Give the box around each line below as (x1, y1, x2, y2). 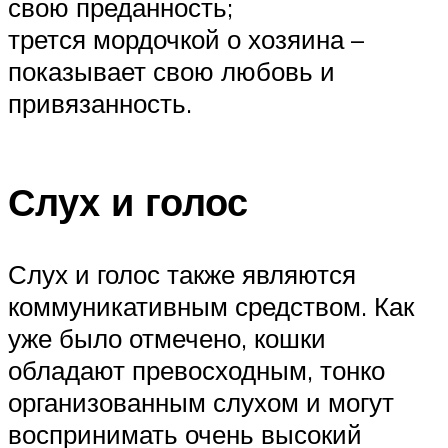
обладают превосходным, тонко (8, 353, 385, 386)
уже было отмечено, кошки (8, 321, 326, 354)
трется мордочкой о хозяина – (8, 23, 364, 56)
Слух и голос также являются (8, 257, 356, 290)
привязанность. (8, 87, 192, 120)
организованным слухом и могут (8, 385, 394, 418)
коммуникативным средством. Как (8, 289, 414, 322)
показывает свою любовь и (8, 55, 335, 88)
